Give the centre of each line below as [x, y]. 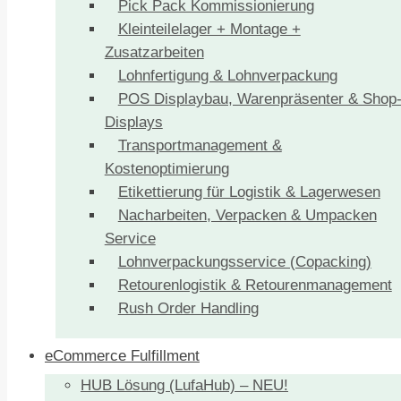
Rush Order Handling [188, 308]
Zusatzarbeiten [154, 52]
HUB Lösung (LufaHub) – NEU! [184, 385]
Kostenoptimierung [166, 169]
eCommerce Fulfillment [122, 356]
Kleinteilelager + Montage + [209, 29]
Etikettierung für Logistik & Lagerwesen [249, 192]
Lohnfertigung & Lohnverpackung [227, 76]
